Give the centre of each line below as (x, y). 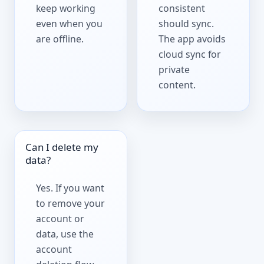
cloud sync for (190, 55)
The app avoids (192, 39)
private (174, 70)
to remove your (71, 204)
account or (60, 219)
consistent (182, 9)
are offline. (60, 39)
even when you (70, 24)
